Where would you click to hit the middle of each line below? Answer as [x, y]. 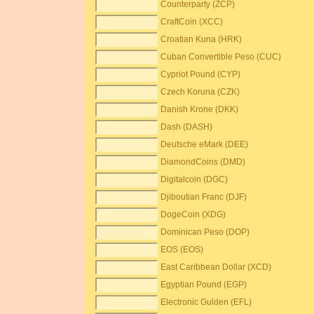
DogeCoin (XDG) [193, 214]
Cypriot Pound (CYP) [201, 74]
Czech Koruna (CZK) [200, 92]
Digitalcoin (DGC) [194, 179]
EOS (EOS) [182, 250]
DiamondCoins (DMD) [203, 162]
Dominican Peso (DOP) [205, 232]
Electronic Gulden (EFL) [206, 302]
